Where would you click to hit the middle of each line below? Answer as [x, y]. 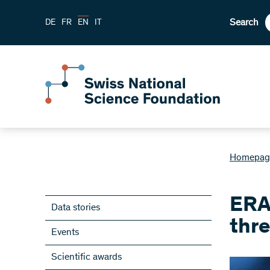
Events [65, 233]
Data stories [76, 208]
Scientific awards [86, 257]
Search [244, 23]
